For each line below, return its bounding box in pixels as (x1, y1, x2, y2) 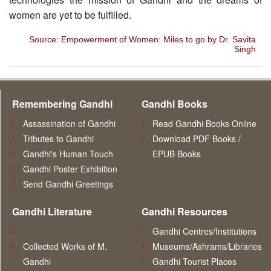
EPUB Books (152, 147, 201, 160)
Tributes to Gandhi (22, 132, 94, 145)
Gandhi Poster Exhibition (22, 162, 117, 175)
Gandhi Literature (12, 204, 92, 218)
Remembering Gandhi (12, 96, 113, 111)
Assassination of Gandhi (22, 117, 116, 129)
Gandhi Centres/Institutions (152, 224, 256, 237)
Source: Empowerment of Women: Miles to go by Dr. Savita (29, 34, 256, 44)
